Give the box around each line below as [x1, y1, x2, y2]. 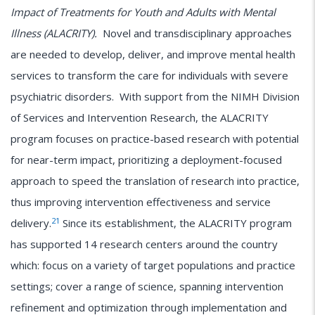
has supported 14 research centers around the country [11, 237, 278, 252]
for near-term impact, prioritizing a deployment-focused [11, 153, 282, 167]
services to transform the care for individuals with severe [11, 68, 288, 83]
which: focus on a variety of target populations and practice [11, 258, 295, 273]
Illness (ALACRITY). [11, 26, 100, 41]
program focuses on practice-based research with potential [11, 131, 299, 146]
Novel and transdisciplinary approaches [100, 26, 292, 41]
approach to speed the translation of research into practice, [11, 174, 300, 188]
